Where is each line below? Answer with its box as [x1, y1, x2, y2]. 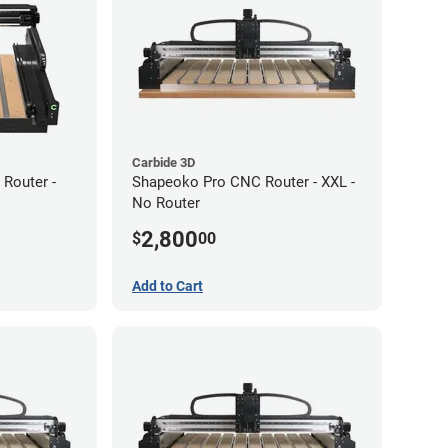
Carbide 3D [132, 154, 195, 170]
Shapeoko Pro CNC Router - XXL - [132, 172, 355, 191]
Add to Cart [132, 277, 203, 294]
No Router [132, 193, 200, 212]
